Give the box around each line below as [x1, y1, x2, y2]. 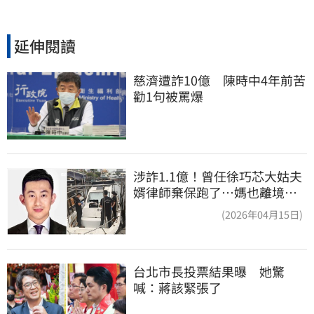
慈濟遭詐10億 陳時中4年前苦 [133, 70, 306, 89]
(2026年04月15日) [221, 206, 303, 221]
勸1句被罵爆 [133, 86, 203, 105]
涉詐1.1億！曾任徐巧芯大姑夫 [133, 166, 302, 185]
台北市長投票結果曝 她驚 [133, 262, 285, 281]
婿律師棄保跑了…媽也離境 [133, 182, 297, 201]
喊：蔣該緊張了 [133, 278, 221, 297]
